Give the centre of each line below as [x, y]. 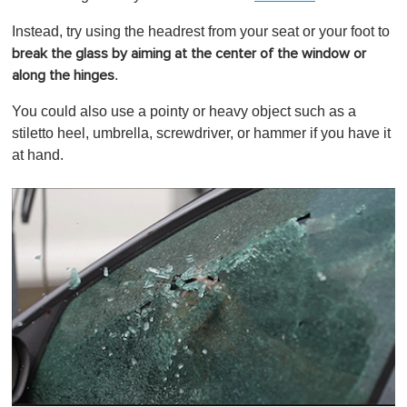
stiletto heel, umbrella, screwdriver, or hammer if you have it [201, 133]
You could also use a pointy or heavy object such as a [184, 111]
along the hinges [63, 75]
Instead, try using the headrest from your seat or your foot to [201, 31]
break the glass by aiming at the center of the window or [189, 53]
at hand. [38, 154]
